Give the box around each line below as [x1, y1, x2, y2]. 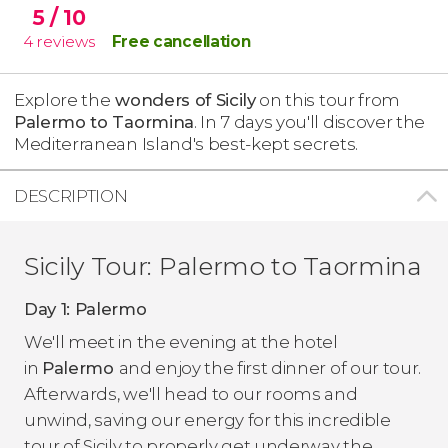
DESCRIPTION [14, 185, 128, 206]
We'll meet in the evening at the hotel [24, 331, 338, 352]
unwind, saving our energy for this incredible [24, 409, 391, 430]
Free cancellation [111, 31, 251, 51]
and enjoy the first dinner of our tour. [118, 357, 422, 378]
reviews [36, 31, 95, 51]
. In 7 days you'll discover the [193, 111, 429, 132]
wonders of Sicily [110, 89, 256, 110]
